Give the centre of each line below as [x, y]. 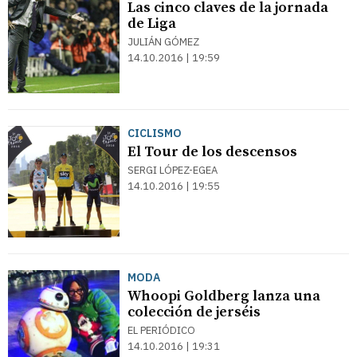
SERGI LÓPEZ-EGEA [173, 170]
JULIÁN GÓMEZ [163, 42]
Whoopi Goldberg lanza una [224, 296]
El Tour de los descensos [212, 152]
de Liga [152, 24]
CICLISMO [155, 133]
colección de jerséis [194, 312]
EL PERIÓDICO [161, 330]
